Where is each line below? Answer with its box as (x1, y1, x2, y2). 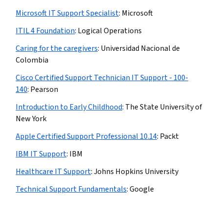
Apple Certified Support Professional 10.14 (16, 131, 157, 142)
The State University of (125, 102, 202, 112)
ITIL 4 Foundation (16, 25, 75, 36)
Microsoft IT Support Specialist (16, 8, 119, 19)
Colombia (16, 55, 48, 66)
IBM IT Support (16, 149, 66, 159)
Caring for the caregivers (16, 43, 98, 54)
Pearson (30, 84, 58, 95)
